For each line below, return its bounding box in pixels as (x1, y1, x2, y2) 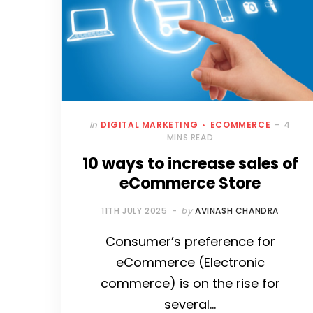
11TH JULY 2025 (101, 205, 168, 217)
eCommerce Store (119, 173, 261, 195)
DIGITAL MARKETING (101, 119, 198, 131)
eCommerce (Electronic (115, 254, 265, 272)
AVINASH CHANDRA (194, 205, 279, 217)
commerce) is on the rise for (100, 275, 280, 293)
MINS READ (166, 131, 214, 144)
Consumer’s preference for (105, 233, 275, 251)
